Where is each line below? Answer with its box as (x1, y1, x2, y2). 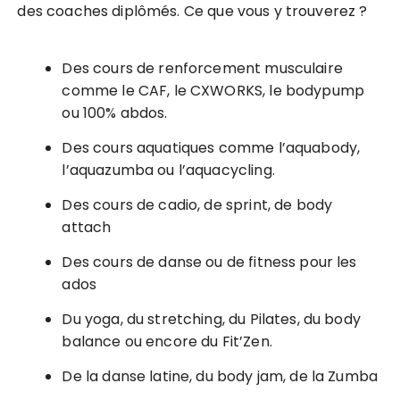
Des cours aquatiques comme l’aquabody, (62, 137, 361, 158)
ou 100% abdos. (62, 103, 168, 123)
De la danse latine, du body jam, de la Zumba (62, 366, 379, 387)
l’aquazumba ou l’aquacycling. (62, 160, 275, 180)
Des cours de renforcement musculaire (62, 58, 343, 79)
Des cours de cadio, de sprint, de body (62, 195, 333, 215)
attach (62, 217, 112, 237)
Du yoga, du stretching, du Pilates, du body (62, 309, 361, 329)
